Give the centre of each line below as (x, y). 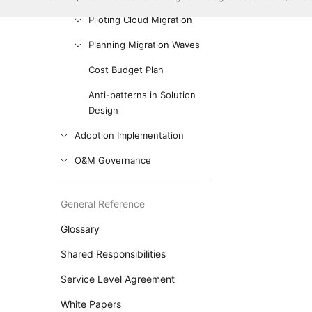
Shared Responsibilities (114, 254)
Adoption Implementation (130, 135)
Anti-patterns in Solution (142, 95)
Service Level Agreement (118, 279)
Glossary (80, 229)
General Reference (103, 204)
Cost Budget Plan (126, 70)
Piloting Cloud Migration (141, 19)
